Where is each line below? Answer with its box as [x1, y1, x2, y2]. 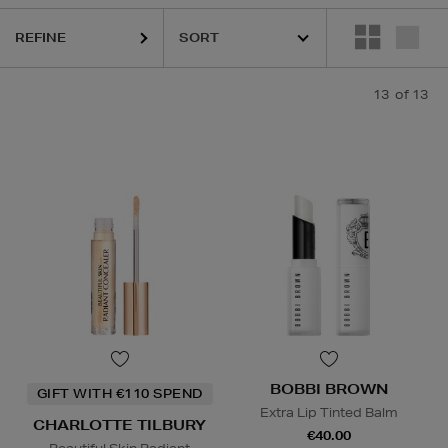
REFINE [15, 29, 66, 46]
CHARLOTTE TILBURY [33, 416, 206, 435]
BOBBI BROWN [269, 380, 388, 399]
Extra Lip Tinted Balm [259, 404, 398, 422]
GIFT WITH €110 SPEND [36, 385, 203, 403]
